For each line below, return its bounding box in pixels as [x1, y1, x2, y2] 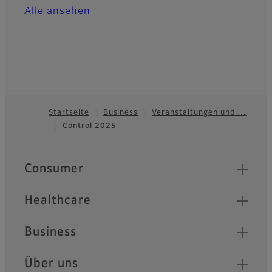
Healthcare [24, 194, 91, 207]
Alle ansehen [24, 7, 90, 17]
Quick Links [24, 158, 92, 170]
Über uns [24, 257, 78, 270]
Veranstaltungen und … [152, 109, 247, 117]
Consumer [24, 163, 84, 175]
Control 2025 [63, 123, 117, 131]
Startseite [49, 109, 89, 117]
